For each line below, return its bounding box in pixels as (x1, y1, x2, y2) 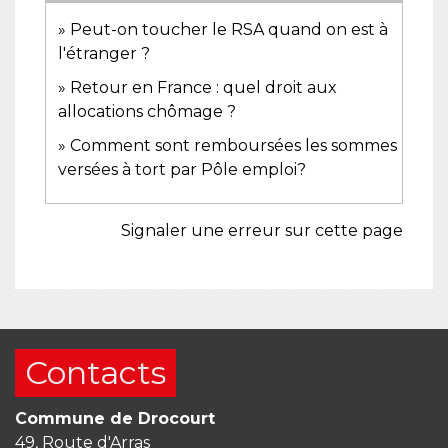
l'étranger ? (58, 43, 150, 63)
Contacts (25, 352, 166, 392)
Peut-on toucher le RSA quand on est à (70, 19, 388, 39)
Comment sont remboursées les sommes (70, 135, 397, 155)
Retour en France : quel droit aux (70, 77, 337, 97)
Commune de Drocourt (15, 408, 215, 428)
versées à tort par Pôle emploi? (58, 159, 306, 179)
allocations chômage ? (58, 101, 236, 121)
